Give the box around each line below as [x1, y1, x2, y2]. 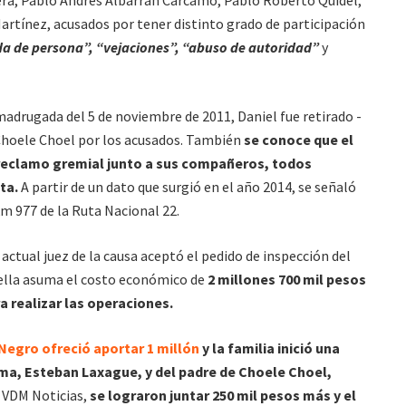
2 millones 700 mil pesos [205, 270, 366, 289]
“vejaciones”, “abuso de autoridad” [96, 38, 322, 57]
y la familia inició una [199, 339, 340, 358]
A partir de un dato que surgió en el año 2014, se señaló [18, 178, 356, 197]
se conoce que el [244, 130, 353, 150]
